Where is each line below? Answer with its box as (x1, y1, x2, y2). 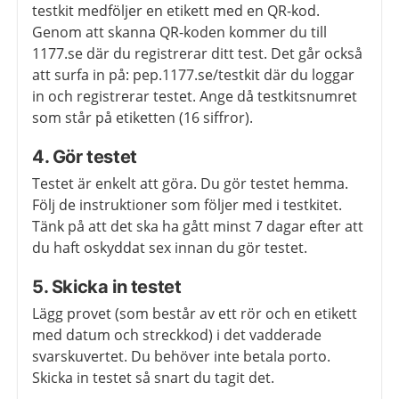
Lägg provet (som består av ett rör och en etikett (32, 304, 357, 324)
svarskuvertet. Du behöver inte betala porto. (32, 346, 330, 367)
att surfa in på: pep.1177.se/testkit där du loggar (32, 65, 354, 85)
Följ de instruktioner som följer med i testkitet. (32, 195, 342, 216)
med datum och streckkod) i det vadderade (32, 325, 322, 346)
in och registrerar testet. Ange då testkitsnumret (32, 86, 357, 107)
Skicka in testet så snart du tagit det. (32, 368, 274, 388)
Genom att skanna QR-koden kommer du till (32, 22, 327, 43)
